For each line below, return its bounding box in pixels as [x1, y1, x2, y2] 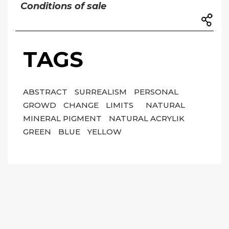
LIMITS [106, 100, 135, 110]
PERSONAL [134, 87, 178, 97]
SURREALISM [75, 87, 129, 97]
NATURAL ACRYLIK [109, 113, 185, 124]
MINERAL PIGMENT [23, 113, 104, 124]
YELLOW [87, 127, 122, 137]
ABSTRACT [23, 87, 70, 97]
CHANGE [63, 100, 101, 110]
